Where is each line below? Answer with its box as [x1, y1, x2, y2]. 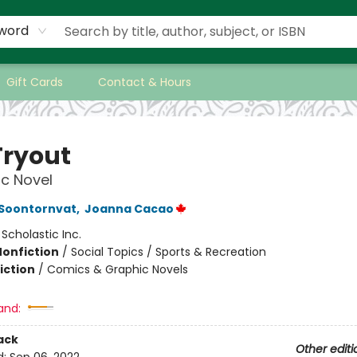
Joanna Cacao [84, 201, 174, 217]
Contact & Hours [98, 74, 191, 90]
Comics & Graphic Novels [46, 261, 188, 277]
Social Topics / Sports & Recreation [70, 244, 266, 260]
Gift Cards [6, 74, 63, 90]
